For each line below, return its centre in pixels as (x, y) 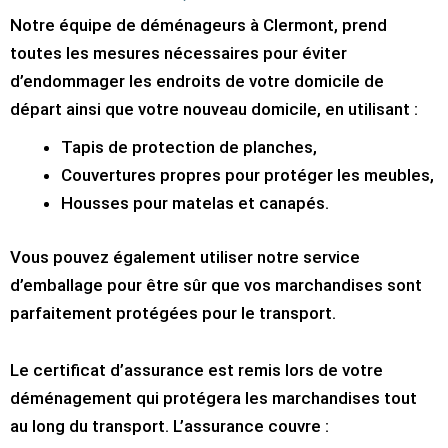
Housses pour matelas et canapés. (195, 203)
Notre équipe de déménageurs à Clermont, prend (198, 25)
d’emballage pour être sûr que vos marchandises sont (216, 284)
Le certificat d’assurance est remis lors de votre (196, 370)
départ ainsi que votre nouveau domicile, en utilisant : (214, 109)
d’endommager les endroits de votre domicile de (197, 81)
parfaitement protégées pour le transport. (173, 312)
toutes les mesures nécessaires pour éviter (178, 53)
